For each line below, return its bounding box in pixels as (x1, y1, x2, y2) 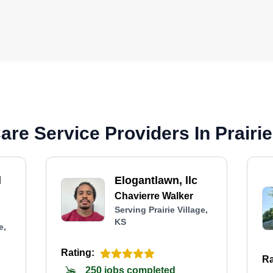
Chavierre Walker (114, 191, 193, 201)
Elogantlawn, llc (114, 174, 197, 186)
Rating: (60, 247, 94, 258)
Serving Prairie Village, (114, 205, 208, 214)
